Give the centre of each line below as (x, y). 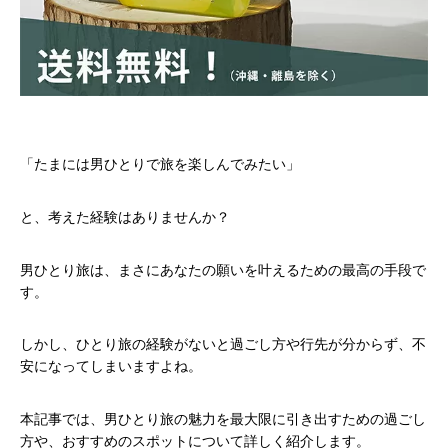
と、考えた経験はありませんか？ (125, 216)
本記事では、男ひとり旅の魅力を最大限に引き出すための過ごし (223, 419)
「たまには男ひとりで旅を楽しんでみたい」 (160, 163)
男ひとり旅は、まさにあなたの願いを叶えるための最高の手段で (223, 269)
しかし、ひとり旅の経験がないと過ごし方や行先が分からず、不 (223, 344)
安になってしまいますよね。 (111, 366)
